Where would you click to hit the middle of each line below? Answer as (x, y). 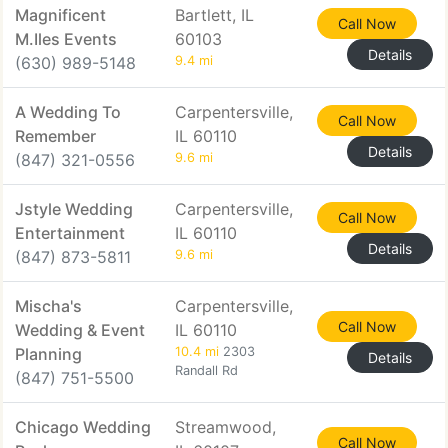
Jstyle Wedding (74, 209)
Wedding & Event (80, 330)
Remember (55, 136)
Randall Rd (206, 370)
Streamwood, (225, 427)
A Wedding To (68, 112)
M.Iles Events (66, 39)
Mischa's (48, 306)
